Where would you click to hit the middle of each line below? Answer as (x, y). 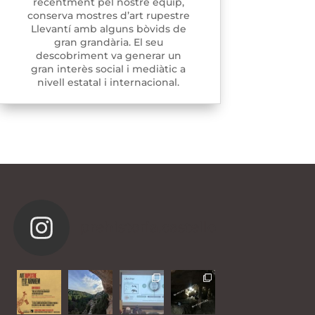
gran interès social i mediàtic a (109, 69)
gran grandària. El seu (108, 43)
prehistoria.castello (148, 227)
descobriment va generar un (108, 56)
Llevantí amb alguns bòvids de (108, 29)
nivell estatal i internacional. (109, 83)
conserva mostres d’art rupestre (108, 16)
